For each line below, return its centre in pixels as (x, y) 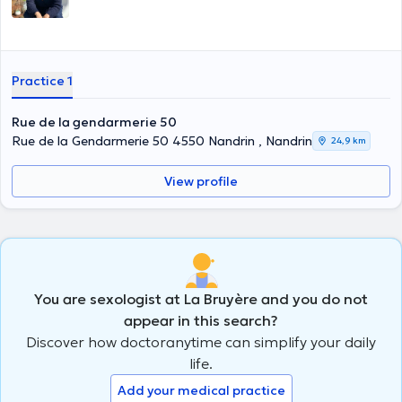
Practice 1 (42, 81)
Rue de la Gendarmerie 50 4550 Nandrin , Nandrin (162, 141)
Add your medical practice (201, 390)
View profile (201, 181)
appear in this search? (201, 320)
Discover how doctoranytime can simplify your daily (201, 341)
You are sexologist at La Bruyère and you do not (201, 298)
